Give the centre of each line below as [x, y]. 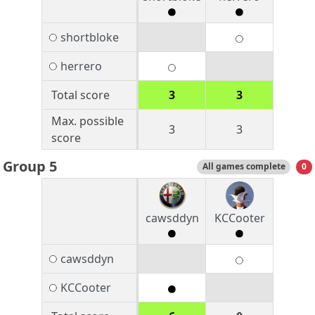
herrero [81, 66]
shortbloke [89, 38]
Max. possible [87, 121]
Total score [80, 95]
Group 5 [30, 167]
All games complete [244, 167]
